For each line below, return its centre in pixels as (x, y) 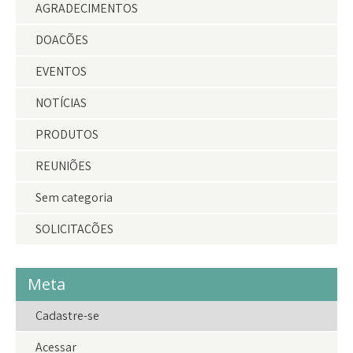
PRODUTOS (67, 134)
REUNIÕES (63, 166)
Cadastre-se (67, 316)
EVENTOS (61, 71)
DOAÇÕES (62, 40)
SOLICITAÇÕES (74, 229)
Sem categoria (74, 197)
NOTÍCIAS (61, 103)
